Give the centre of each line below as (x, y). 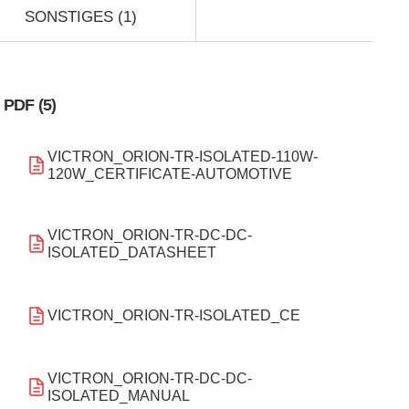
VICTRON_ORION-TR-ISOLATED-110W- (182, 156)
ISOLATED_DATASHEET (131, 252)
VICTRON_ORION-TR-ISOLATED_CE (173, 315)
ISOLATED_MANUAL (118, 396)
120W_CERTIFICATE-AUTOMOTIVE (169, 173)
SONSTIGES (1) (81, 16)
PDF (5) (30, 105)
